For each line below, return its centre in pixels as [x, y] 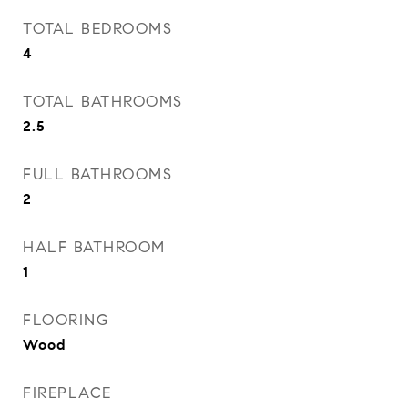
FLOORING [66, 320]
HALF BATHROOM [94, 247]
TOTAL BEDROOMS [97, 29]
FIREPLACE [67, 393]
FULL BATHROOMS [97, 174]
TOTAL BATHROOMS [103, 102]
